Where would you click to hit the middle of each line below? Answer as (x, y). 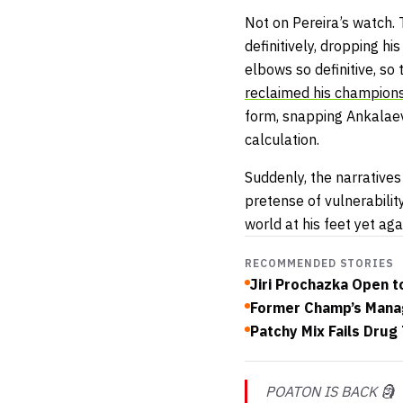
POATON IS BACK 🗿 (330, 392)
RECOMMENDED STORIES (320, 264)
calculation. (284, 140)
